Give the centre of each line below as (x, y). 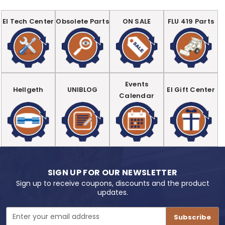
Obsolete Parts (82, 21)
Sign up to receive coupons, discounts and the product (113, 184)
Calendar (137, 95)
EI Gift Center (191, 90)
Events (137, 84)
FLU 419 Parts (191, 21)
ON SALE (137, 21)
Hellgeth (28, 90)
